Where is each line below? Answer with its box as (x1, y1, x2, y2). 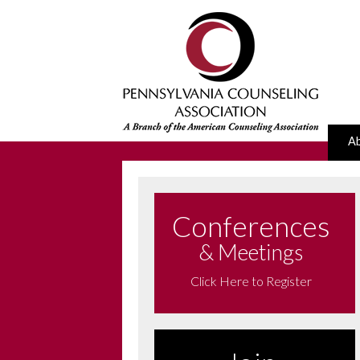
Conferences (171, 209, 330, 243)
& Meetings (198, 239, 303, 265)
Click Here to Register (190, 273, 312, 288)
